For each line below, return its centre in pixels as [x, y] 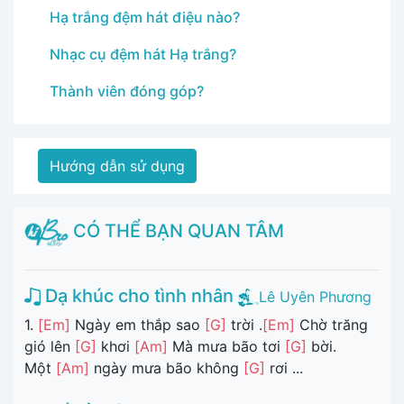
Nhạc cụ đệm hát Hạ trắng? [143, 54]
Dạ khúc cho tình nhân [137, 295]
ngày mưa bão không [166, 368]
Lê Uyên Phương [315, 296]
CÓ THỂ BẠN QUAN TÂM [177, 230]
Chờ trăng [331, 325]
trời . [244, 325]
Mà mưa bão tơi [226, 347]
